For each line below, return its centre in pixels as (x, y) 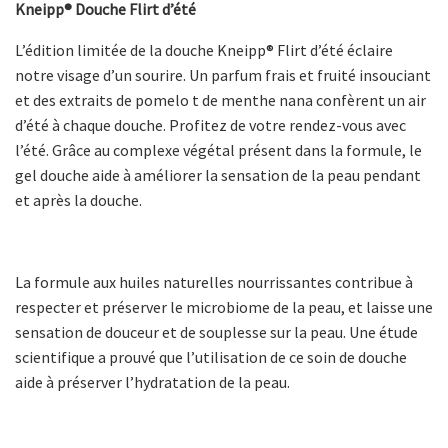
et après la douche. (78, 199)
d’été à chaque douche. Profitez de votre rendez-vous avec (210, 124)
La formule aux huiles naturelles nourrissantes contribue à (214, 281)
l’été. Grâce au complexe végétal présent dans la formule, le (218, 149)
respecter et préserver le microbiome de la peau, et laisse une (224, 306)
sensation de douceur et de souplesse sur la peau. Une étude (216, 331)
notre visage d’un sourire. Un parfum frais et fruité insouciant (223, 74)
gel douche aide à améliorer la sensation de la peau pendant (218, 174)
